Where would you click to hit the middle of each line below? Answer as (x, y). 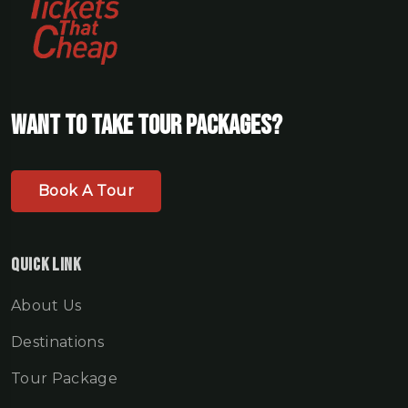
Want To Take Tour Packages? (147, 126)
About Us (46, 306)
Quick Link (46, 265)
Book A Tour (87, 191)
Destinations (57, 342)
